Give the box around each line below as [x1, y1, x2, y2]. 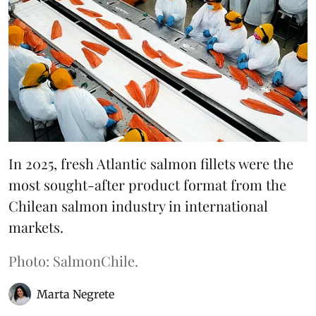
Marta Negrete [37, 286, 114, 301]
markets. [8, 217, 63, 236]
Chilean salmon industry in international [8, 195, 268, 215]
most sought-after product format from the [8, 174, 286, 194]
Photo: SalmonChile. [8, 250, 138, 270]
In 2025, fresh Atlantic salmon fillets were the [8, 153, 293, 173]
